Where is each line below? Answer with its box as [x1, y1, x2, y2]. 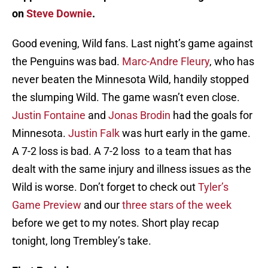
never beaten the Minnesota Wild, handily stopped [12, 73, 249, 86]
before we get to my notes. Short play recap [12, 217, 219, 230]
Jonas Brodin [108, 109, 170, 122]
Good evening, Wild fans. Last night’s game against [12, 37, 253, 50]
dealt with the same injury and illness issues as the [12, 163, 251, 176]
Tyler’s [198, 181, 229, 194]
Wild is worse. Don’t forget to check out [12, 181, 198, 194]
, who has [209, 55, 254, 68]
